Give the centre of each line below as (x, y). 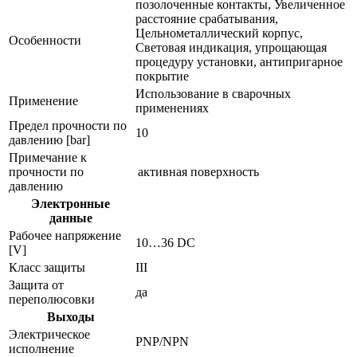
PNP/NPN (162, 342)
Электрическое (49, 335)
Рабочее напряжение (65, 236)
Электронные (71, 204)
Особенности (45, 41)
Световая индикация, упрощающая (231, 48)
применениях (172, 108)
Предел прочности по (68, 126)
